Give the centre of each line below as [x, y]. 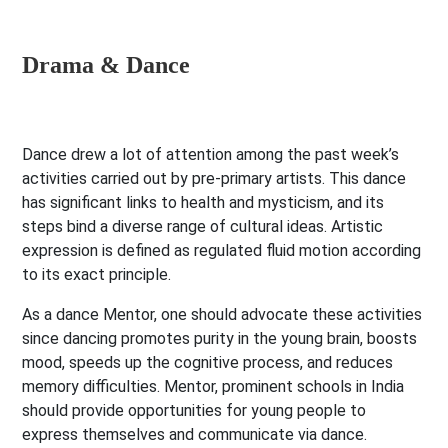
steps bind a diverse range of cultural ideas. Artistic [203, 227]
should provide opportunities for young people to [194, 411]
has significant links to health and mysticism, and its [203, 203]
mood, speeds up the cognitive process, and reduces [208, 363]
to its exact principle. [97, 275]
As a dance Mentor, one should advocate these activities [222, 315]
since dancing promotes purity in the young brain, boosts [220, 339]
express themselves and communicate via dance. [195, 435]
